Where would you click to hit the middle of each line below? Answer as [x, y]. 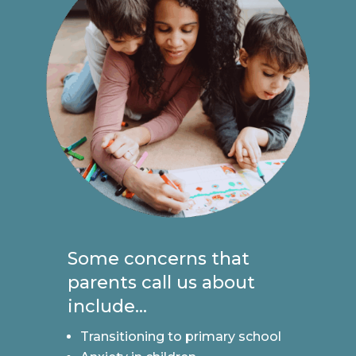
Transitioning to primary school [180, 337]
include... [107, 307]
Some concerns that [158, 259]
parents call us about [161, 283]
